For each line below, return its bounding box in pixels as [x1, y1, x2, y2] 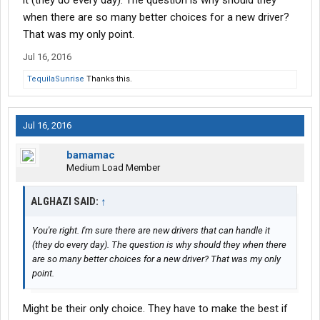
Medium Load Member [66, 162, 160, 174]
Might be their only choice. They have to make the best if [23, 302, 288, 316]
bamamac [66, 149, 115, 162]
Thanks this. [84, 74, 132, 84]
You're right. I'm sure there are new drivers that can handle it [32, 225, 270, 236]
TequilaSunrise [27, 74, 84, 84]
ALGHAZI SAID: [31, 195, 101, 209]
